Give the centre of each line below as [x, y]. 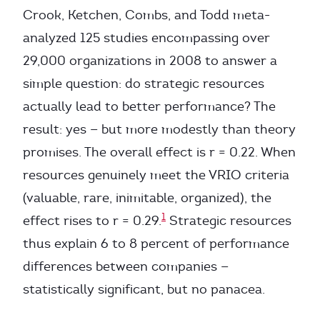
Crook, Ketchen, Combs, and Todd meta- [146, 15]
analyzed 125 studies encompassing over [146, 38]
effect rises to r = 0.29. [92, 221]
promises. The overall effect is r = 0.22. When [159, 152]
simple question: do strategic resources [144, 84]
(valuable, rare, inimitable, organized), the [147, 198]
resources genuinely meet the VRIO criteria [156, 175]
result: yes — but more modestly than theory [159, 129]
